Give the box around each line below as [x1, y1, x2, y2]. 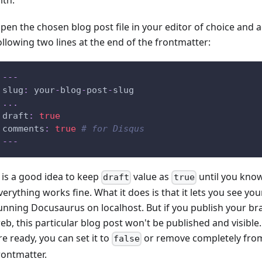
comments [2, 123, 44, 135]
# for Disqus [81, 123, 144, 135]
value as [131, 170, 172, 184]
